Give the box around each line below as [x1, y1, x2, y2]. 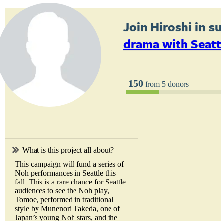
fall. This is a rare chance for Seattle [15, 178, 126, 186]
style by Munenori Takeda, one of [15, 204, 120, 213]
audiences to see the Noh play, [15, 186, 109, 195]
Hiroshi [150, 17, 192, 35]
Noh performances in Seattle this [15, 169, 116, 178]
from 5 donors [143, 80, 189, 89]
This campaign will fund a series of [15, 160, 124, 169]
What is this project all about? [22, 146, 114, 155]
